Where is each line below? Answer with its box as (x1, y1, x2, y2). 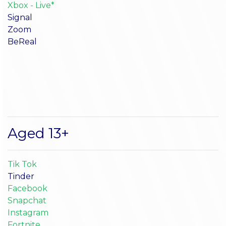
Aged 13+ (8, 124, 69, 142)
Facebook (8, 183, 47, 193)
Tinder (8, 171, 34, 181)
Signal (8, 12, 32, 22)
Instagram (8, 207, 48, 217)
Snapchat (8, 195, 46, 205)
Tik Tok (8, 159, 37, 169)
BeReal (8, 36, 37, 46)
